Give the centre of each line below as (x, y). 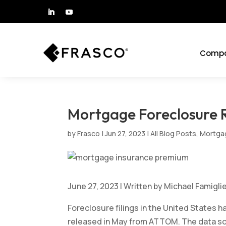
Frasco (89, 134)
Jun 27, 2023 (125, 134)
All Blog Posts (174, 134)
